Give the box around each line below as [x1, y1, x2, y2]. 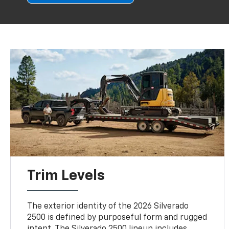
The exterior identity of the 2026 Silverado [27, 202, 189, 211]
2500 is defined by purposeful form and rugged [27, 213, 208, 222]
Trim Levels [27, 168, 105, 183]
